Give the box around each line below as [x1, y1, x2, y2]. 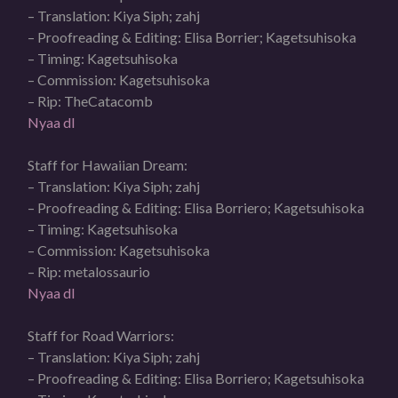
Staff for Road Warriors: [28, 326, 175, 344]
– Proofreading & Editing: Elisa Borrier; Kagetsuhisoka [28, 28, 357, 45]
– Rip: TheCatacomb [28, 92, 154, 109]
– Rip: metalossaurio [28, 262, 151, 280]
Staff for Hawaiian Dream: [28, 155, 188, 173]
